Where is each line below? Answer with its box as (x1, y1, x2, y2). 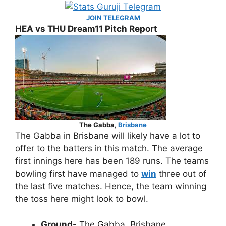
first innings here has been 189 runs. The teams (15, 156, 209, 166)
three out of (156, 168, 206, 179)
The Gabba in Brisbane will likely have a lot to (15, 131, 200, 141)
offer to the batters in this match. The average (15, 143, 203, 153)
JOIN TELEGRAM (86, 14, 140, 22)
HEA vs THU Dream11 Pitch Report (15, 24, 157, 34)
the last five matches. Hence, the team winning (15, 181, 206, 191)
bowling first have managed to (15, 168, 141, 179)
